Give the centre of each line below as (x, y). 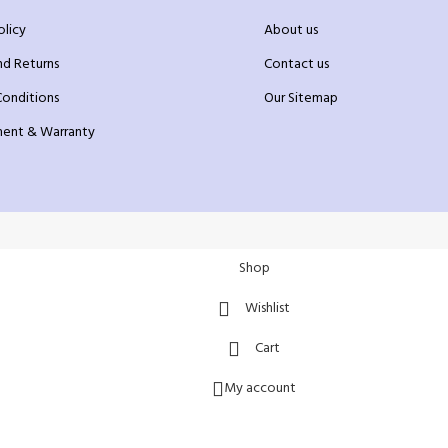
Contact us (296, 64)
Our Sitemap (300, 98)
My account (260, 388)
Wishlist (267, 308)
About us (290, 30)
